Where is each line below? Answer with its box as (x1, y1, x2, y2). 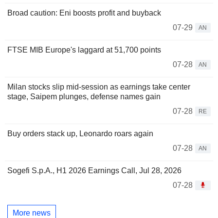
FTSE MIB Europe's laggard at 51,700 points (7, 45, 161, 54)
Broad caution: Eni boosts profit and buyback (7, 8, 161, 17)
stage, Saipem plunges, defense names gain (7, 92, 161, 101)
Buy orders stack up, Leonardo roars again (7, 129, 153, 138)
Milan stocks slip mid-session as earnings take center (7, 82, 190, 91)
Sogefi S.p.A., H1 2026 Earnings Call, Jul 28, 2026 (7, 166, 182, 175)
